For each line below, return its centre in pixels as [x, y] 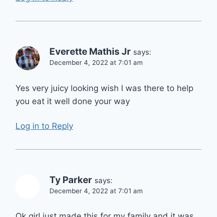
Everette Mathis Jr [90, 52]
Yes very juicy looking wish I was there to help [104, 88]
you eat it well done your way [73, 101]
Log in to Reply [44, 126]
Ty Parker [71, 180]
